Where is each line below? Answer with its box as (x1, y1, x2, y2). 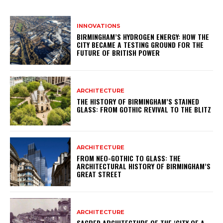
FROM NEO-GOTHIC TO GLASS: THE (77, 153, 181, 164)
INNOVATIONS (77, 22, 121, 30)
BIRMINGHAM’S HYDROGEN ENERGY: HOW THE (77, 31, 210, 42)
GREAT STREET (77, 169, 122, 180)
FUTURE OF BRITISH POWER (77, 47, 160, 58)
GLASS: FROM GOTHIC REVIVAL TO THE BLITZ (77, 104, 212, 115)
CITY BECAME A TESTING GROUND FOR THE (77, 39, 204, 50)
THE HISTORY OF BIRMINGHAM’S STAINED (77, 96, 200, 107)
